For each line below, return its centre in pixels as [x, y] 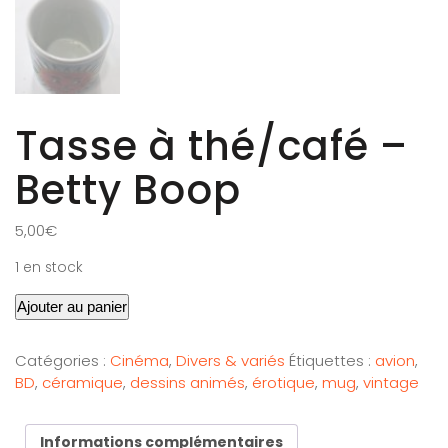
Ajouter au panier [72, 306]
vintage [391, 382]
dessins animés [187, 382]
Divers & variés [230, 360]
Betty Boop [128, 190]
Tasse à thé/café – [211, 146]
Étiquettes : [332, 360]
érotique [283, 382]
